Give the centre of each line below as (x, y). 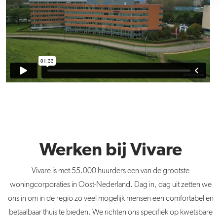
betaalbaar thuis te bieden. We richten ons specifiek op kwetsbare (110, 212)
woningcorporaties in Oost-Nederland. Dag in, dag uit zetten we (110, 185)
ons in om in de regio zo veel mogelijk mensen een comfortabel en (110, 199)
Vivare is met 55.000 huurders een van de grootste (110, 171)
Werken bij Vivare (110, 150)
